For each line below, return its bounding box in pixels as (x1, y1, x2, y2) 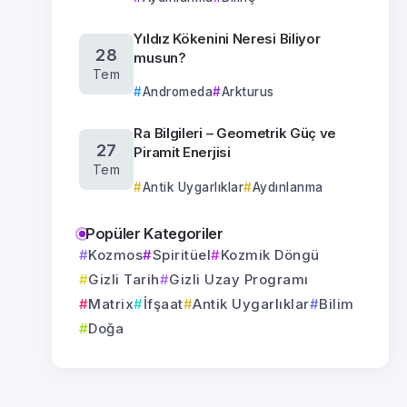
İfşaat (143, 294, 184, 313)
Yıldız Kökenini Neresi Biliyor (134, 29, 321, 47)
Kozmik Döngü (220, 245, 320, 263)
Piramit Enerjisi (134, 144, 231, 161)
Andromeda (142, 84, 213, 99)
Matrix (88, 294, 134, 313)
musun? (134, 48, 186, 66)
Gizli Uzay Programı (169, 270, 309, 288)
